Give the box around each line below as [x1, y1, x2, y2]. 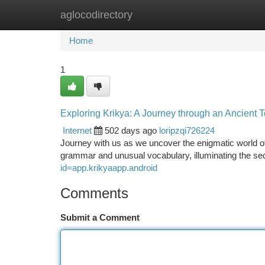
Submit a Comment [60, 212, 140, 222]
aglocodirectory [60, 9, 132, 21]
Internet [63, 125, 92, 135]
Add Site [204, 9, 237, 20]
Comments [60, 185, 128, 201]
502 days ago [105, 125, 157, 135]
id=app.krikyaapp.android [60, 163, 157, 173]
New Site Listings [119, 9, 186, 20]
